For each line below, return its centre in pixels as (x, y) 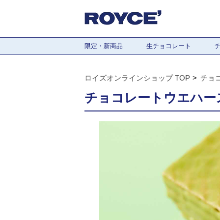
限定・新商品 (104, 46)
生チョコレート (169, 46)
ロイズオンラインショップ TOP (137, 78)
